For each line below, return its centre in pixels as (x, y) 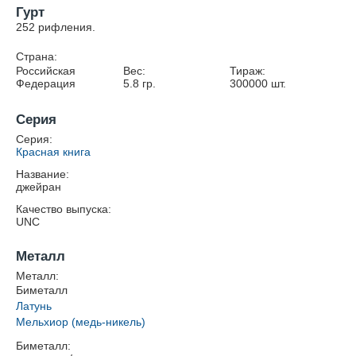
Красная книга (53, 152)
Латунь (34, 306)
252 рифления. (56, 27)
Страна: (37, 56)
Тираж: (248, 71)
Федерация (46, 83)
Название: (43, 174)
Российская (46, 71)
